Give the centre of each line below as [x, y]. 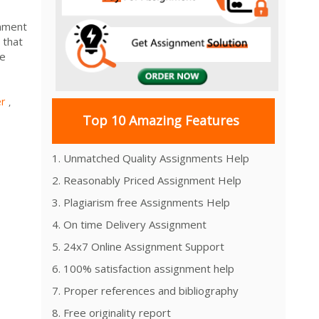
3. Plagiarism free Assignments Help [141, 202]
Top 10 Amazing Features [161, 121]
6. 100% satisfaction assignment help [143, 268]
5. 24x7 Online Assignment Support [138, 246]
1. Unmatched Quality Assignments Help [151, 158]
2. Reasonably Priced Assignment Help [147, 180]
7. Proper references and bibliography [145, 290]
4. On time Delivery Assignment [129, 224]
